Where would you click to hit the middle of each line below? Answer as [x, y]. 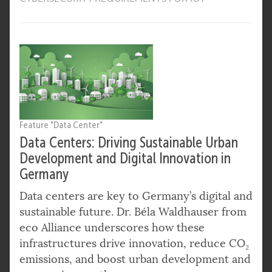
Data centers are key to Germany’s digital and [136, 196]
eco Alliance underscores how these [112, 228]
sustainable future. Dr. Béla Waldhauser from [133, 212]
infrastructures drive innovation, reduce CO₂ [134, 244]
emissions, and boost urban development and [135, 260]
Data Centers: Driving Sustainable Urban [129, 143]
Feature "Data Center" [61, 125]
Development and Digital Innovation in [125, 159]
